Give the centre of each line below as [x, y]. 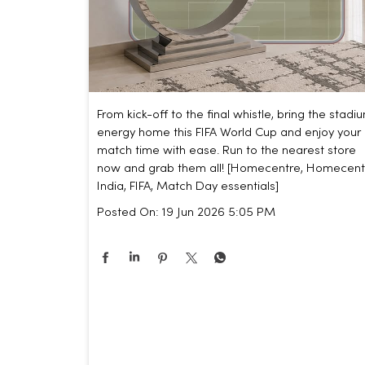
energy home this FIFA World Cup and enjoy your [229, 133]
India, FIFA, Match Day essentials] [187, 187]
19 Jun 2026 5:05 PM [218, 213]
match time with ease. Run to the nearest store [226, 151]
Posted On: [128, 213]
